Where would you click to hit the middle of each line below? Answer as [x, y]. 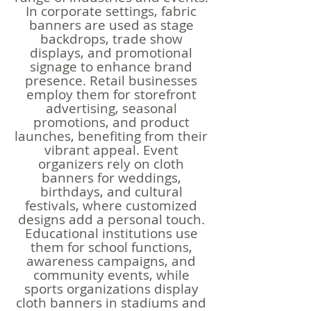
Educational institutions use [111, 233]
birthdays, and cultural [111, 192]
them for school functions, [111, 247]
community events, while [111, 275]
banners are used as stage [111, 25]
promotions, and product [111, 122]
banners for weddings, [111, 178]
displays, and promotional [111, 53]
